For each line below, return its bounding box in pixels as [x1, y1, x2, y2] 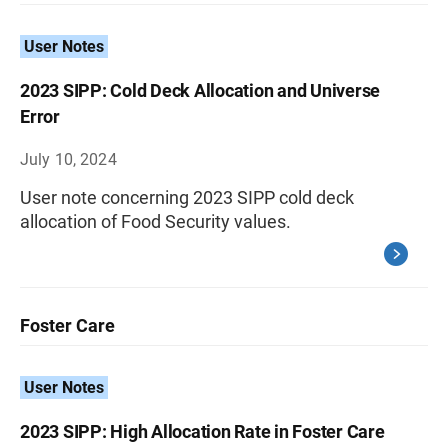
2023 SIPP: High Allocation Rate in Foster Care [20, 421, 385, 442]
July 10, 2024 [20, 150, 117, 169]
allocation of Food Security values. [20, 211, 291, 232]
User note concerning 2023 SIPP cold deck [20, 187, 354, 208]
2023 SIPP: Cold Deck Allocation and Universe [20, 80, 380, 101]
